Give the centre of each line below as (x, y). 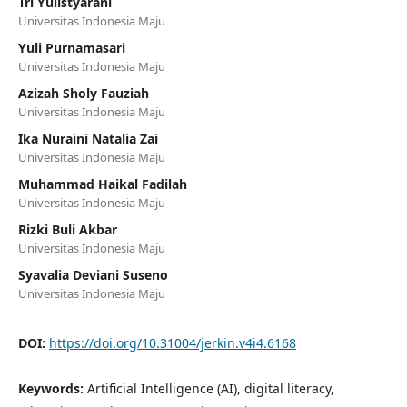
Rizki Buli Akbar (67, 229)
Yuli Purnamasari (71, 47)
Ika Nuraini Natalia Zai (88, 138)
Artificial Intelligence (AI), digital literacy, (210, 388)
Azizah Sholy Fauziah (83, 93)
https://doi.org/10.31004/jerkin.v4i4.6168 (172, 342)
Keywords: (52, 388)
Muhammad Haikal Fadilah (102, 184)
